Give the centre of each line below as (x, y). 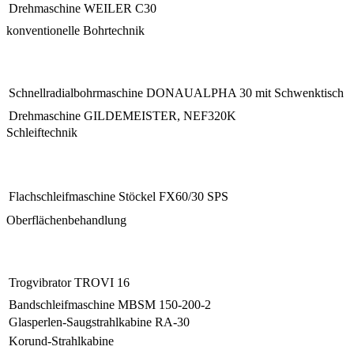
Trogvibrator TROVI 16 (69, 282)
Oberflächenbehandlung (66, 220)
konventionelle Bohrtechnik (75, 30)
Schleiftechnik (42, 132)
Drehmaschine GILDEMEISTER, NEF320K (122, 115)
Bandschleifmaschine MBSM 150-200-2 (110, 304)
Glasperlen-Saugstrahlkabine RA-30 (99, 322)
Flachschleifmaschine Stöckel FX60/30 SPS (119, 196)
